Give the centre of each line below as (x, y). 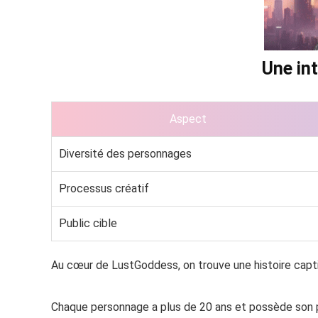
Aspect (188, 119)
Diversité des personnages (125, 153)
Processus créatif (104, 188)
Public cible (88, 223)
